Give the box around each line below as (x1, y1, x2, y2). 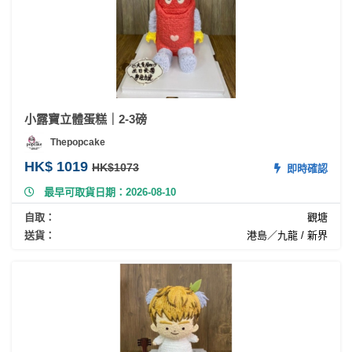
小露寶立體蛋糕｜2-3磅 (24, 112, 147, 126)
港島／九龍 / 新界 (247, 229, 328, 241)
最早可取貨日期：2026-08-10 (44, 185, 176, 198)
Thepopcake (50, 137, 105, 148)
